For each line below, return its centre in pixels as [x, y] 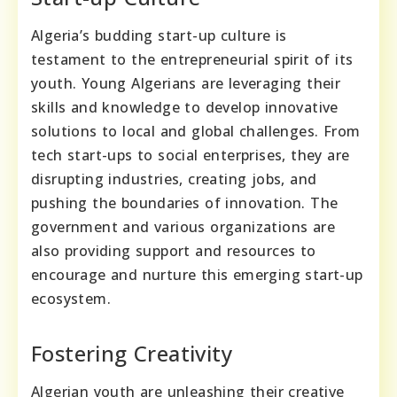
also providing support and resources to [174, 251]
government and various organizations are [183, 227]
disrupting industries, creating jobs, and [174, 179]
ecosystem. [71, 299]
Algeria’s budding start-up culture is [159, 36]
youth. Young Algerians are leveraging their [186, 84]
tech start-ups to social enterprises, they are [191, 156]
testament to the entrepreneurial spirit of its [192, 60]
